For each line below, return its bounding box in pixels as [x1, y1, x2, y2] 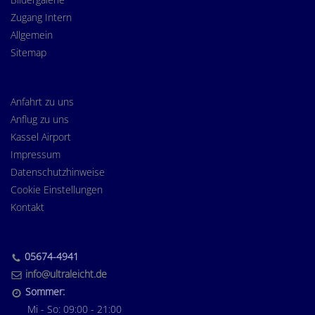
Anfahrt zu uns [11, 95, 74, 109]
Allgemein [11, 28, 53, 42]
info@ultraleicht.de [25, 267, 107, 281]
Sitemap [11, 46, 46, 60]
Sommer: [22, 285, 65, 299]
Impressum [11, 148, 60, 162]
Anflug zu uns [11, 112, 69, 127]
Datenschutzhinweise [11, 165, 105, 179]
